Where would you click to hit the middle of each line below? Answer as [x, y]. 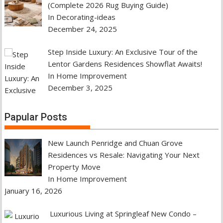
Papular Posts [36, 117]
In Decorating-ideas [81, 17]
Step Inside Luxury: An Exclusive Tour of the [122, 52]
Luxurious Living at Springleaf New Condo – [122, 214]
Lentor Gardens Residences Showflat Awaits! [125, 64]
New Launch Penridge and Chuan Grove [115, 143]
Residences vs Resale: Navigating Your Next [123, 155]
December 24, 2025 [82, 29]
